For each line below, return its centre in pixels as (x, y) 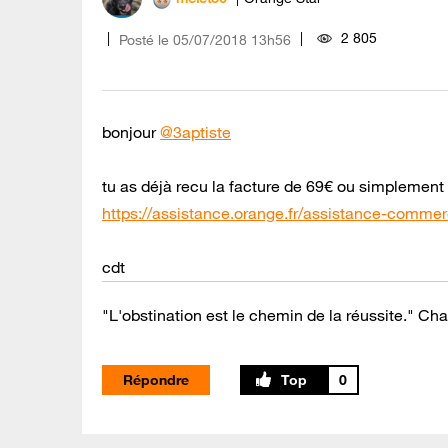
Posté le (144, 39)
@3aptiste (195, 131)
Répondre (156, 379)
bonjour (131, 131)
